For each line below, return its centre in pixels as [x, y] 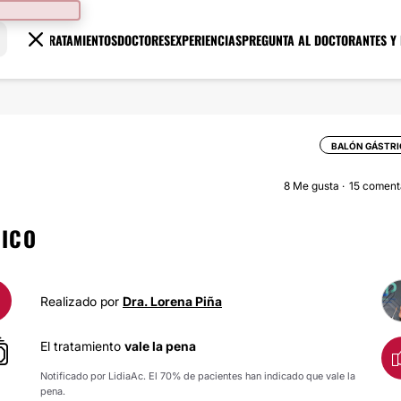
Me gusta [316, 186]
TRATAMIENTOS [81, 39]
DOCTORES [144, 39]
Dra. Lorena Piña [172, 301]
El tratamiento [82, 346]
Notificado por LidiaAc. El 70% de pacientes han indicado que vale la [198, 376]
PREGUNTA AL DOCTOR [299, 39]
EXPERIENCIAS [206, 39]
